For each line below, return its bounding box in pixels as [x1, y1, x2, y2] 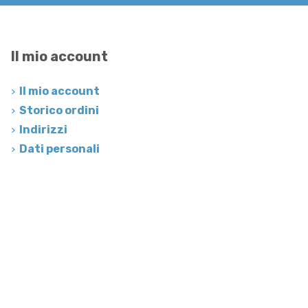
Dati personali [19, 142, 100, 156]
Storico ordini [19, 104, 99, 118]
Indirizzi [19, 123, 67, 137]
